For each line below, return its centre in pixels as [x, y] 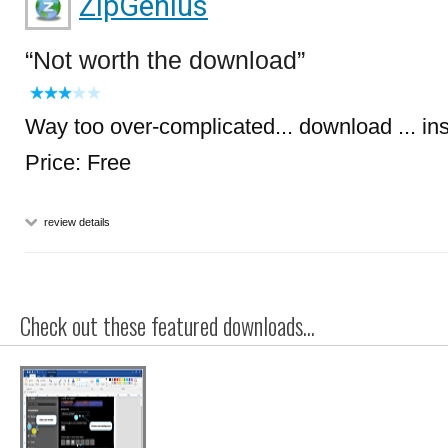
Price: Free [78, 162]
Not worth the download [165, 60]
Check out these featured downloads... [167, 326]
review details [75, 222]
